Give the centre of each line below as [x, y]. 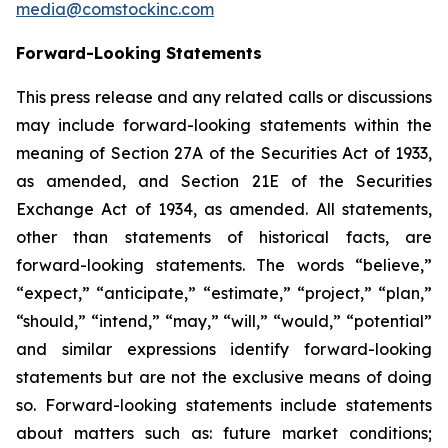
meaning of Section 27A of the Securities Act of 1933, [224, 153]
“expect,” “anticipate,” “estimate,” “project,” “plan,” [224, 293]
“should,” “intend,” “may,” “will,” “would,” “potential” [224, 321]
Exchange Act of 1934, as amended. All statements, [224, 209]
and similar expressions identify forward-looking [224, 349]
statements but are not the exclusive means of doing [224, 377]
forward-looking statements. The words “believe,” [224, 265]
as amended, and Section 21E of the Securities [224, 181]
